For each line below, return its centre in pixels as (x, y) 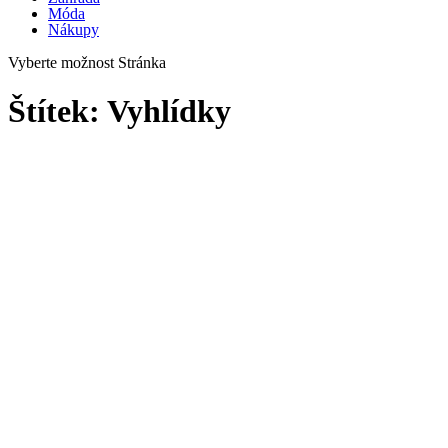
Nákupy (73, 29)
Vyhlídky (169, 110)
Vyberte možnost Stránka (87, 62)
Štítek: (57, 110)
